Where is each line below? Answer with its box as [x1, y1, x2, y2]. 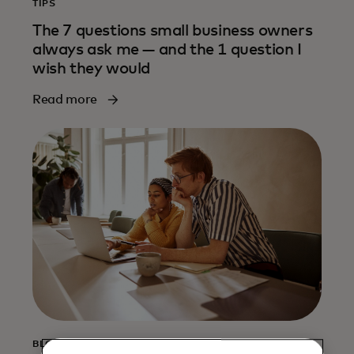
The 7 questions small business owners [32, 22, 313, 39]
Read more [32, 92, 98, 106]
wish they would [32, 60, 150, 77]
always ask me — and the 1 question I [32, 41, 302, 58]
